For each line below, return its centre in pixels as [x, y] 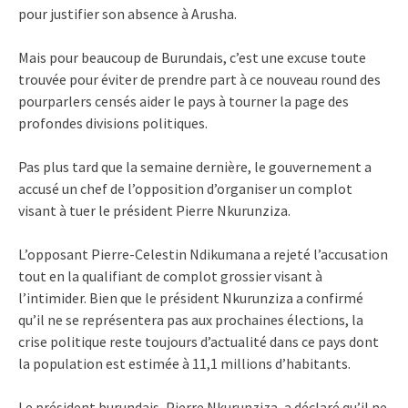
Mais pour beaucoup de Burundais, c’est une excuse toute [192, 57]
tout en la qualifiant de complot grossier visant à [170, 275]
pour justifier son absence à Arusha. [127, 13]
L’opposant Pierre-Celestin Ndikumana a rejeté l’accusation [203, 254]
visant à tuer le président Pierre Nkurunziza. [154, 210]
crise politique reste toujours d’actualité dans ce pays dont [199, 341]
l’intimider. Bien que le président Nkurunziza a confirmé [191, 297]
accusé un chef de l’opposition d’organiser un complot [185, 188]
